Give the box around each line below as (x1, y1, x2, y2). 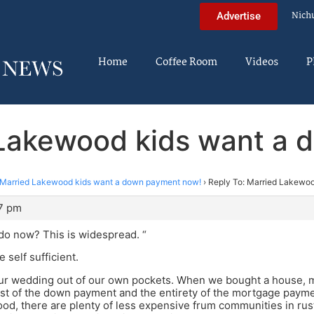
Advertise (217, 9, 261, 22)
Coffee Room (156, 54, 217, 71)
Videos (245, 54, 278, 71)
